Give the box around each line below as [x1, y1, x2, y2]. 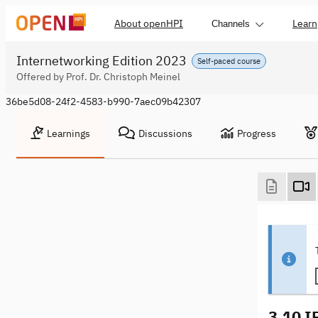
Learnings [47, 127, 90, 140]
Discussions [138, 127, 192, 140]
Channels [212, 18, 250, 29]
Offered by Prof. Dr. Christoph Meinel [16, 70, 180, 83]
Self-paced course [197, 55, 261, 66]
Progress [237, 127, 276, 140]
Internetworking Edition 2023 [16, 53, 187, 69]
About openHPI [114, 17, 183, 30]
